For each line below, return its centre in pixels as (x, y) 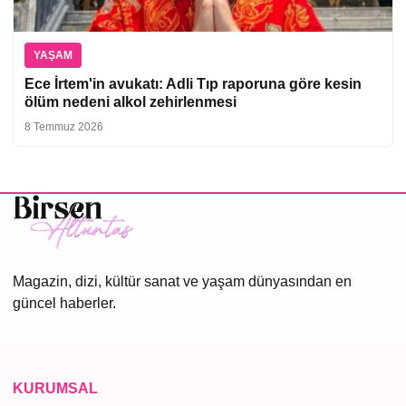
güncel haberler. (64, 304)
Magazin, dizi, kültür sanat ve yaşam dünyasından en (182, 282)
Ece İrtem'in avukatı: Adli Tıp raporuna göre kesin (193, 83)
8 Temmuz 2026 (64, 126)
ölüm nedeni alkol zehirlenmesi (130, 101)
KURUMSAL (55, 388)
